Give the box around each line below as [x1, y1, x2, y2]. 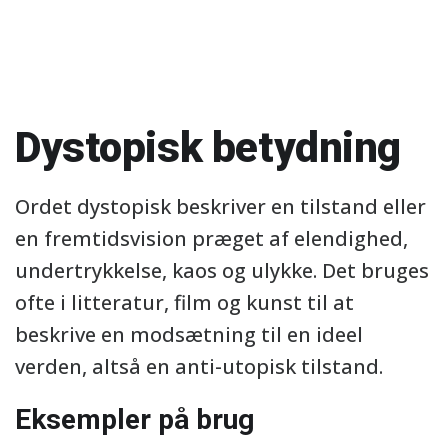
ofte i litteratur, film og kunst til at [15, 289, 354, 316]
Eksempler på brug [15, 403, 254, 436]
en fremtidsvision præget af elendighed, [15, 225, 408, 252]
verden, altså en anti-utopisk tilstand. [15, 353, 383, 380]
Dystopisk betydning [15, 123, 402, 172]
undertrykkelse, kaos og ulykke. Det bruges [15, 257, 429, 284]
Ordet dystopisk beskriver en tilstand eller [15, 193, 426, 220]
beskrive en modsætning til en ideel [15, 321, 363, 348]
